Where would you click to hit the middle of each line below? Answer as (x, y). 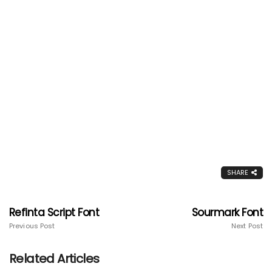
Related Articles (54, 258)
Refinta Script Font (54, 212)
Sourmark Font (227, 212)
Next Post (247, 226)
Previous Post (32, 226)
